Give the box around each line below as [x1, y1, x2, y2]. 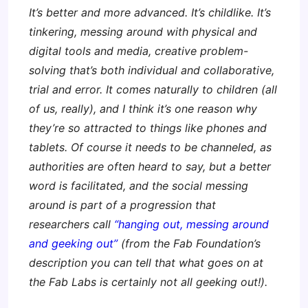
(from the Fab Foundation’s [118, 236, 261, 250]
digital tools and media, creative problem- [29, 44, 248, 58]
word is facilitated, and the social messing [29, 179, 248, 192]
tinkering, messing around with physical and [29, 25, 257, 38]
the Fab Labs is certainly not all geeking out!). [29, 275, 267, 289]
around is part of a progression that [29, 198, 216, 212]
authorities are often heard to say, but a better [29, 159, 271, 173]
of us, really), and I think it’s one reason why [29, 102, 257, 115]
